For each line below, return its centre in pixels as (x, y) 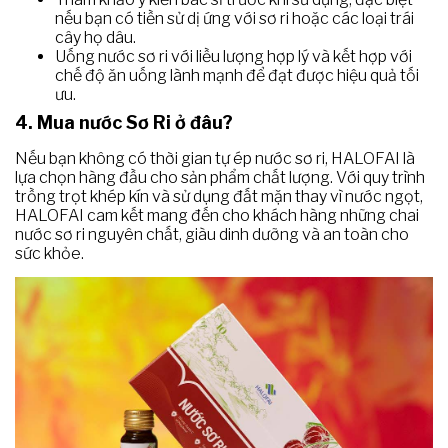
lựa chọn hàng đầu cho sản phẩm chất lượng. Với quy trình (220, 177)
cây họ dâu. (95, 37)
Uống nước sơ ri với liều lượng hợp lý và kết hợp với (233, 56)
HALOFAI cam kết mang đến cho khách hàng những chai (217, 215)
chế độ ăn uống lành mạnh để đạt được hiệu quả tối (237, 75)
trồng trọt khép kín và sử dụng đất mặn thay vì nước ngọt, (219, 196)
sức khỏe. (49, 253)
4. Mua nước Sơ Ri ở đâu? (124, 122)
